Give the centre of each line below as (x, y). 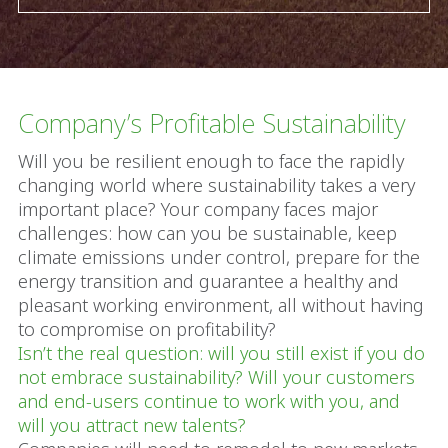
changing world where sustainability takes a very (216, 184)
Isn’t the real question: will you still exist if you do (221, 352)
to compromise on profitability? (152, 328)
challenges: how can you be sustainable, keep (207, 232)
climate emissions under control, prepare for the (219, 256)
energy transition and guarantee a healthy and (208, 280)
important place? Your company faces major (198, 208)
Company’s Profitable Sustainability (212, 122)
